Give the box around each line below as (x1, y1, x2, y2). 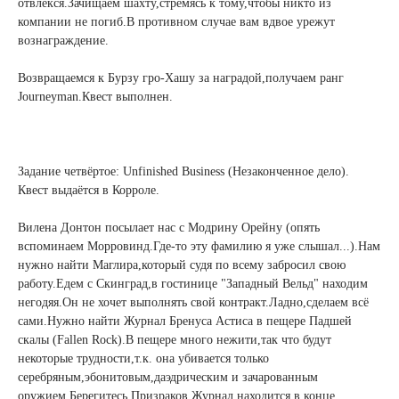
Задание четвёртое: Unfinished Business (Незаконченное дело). (18, 165, 349, 178)
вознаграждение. (18, 34, 109, 47)
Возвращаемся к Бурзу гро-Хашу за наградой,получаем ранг (18, 71, 344, 85)
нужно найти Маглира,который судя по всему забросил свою (18, 258, 346, 272)
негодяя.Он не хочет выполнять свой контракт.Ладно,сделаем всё (18, 296, 369, 309)
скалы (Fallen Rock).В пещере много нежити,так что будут (18, 333, 331, 346)
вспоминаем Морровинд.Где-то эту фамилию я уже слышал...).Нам (18, 240, 380, 253)
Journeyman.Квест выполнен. (18, 90, 173, 103)
